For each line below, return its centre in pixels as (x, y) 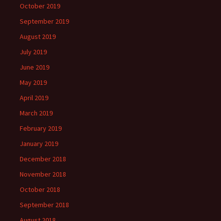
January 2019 (39, 144)
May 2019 (33, 82)
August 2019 (38, 37)
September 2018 (44, 205)
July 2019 (33, 52)
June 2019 (35, 67)
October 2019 (40, 6)
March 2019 (36, 113)
